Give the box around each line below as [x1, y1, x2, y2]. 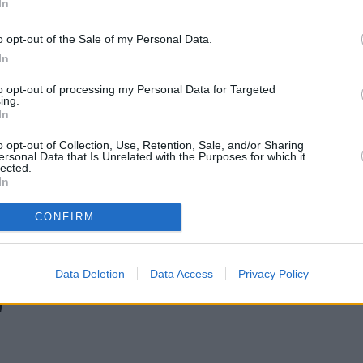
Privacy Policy [237, 267, 309, 280]
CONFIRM [34, 211, 95, 223]
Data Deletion [54, 267, 125, 280]
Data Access [149, 267, 213, 280]
